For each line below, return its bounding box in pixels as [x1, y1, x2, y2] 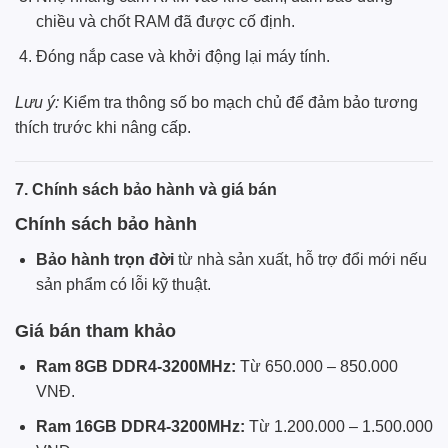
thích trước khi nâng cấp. [15, 118, 191, 136]
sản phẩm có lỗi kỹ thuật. [35, 275, 211, 293]
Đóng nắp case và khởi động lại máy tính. [35, 48, 330, 66]
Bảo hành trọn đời [35, 250, 174, 268]
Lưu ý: [15, 93, 59, 111]
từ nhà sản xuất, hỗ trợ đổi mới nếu [173, 250, 427, 268]
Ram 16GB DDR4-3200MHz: [35, 418, 245, 435]
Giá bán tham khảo [15, 321, 176, 342]
